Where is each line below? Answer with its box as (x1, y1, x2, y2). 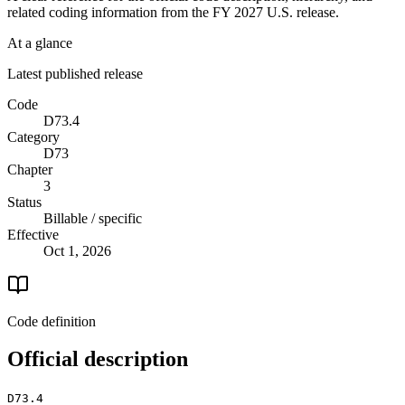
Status (7, 193, 42, 210)
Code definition (7, 313, 96, 329)
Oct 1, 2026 (43, 242, 111, 259)
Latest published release (7, 65, 143, 81)
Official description (7, 347, 188, 372)
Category (7, 128, 60, 145)
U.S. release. (263, 4, 339, 20)
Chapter (7, 161, 52, 177)
